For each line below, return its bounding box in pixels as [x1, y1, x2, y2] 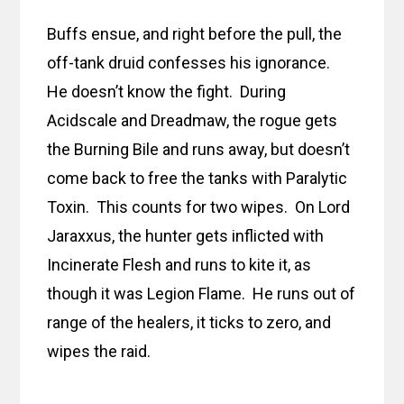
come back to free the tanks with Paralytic [47, 169, 348, 188]
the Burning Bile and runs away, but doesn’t [47, 140, 351, 160]
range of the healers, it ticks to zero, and [47, 313, 332, 333]
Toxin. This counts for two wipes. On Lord [47, 197, 351, 217]
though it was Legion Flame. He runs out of [47, 284, 356, 304]
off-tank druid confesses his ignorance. [47, 53, 335, 73]
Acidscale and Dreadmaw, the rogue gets [47, 111, 338, 131]
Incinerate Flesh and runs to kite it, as [47, 255, 312, 275]
